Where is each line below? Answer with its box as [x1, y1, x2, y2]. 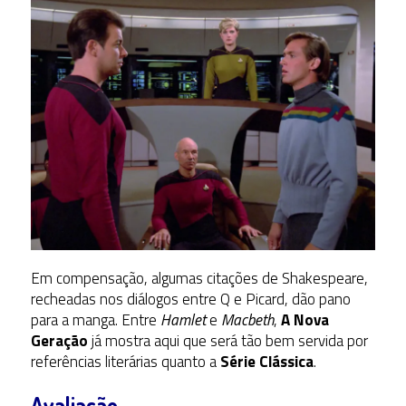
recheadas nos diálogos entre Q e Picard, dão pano [30, 287, 351, 312]
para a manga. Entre [30, 308, 160, 333]
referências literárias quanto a [30, 350, 220, 374]
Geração [30, 329, 88, 353]
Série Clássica [219, 350, 314, 374]
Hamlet [159, 308, 206, 333]
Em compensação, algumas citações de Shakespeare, [30, 266, 368, 291]
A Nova [280, 308, 329, 333]
